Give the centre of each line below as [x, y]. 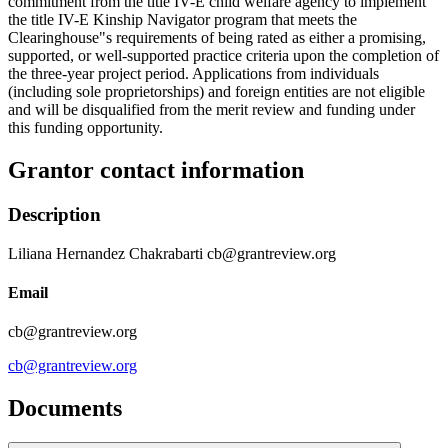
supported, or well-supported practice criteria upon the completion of [223, 56]
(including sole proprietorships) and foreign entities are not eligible [216, 92]
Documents [65, 408]
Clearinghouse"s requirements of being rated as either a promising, [217, 38]
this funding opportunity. [85, 128]
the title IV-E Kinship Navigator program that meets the [182, 20]
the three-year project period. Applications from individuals [193, 74]
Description [54, 214]
